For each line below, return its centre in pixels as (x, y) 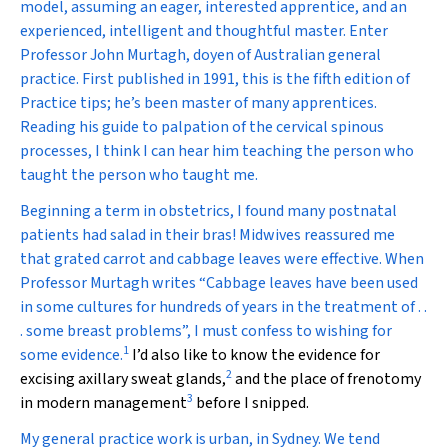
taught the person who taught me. (139, 175)
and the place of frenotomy (326, 379)
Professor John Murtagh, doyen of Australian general (200, 55)
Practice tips (63, 103)
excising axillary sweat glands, (123, 379)
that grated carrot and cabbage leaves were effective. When (222, 259)
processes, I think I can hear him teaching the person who (217, 151)
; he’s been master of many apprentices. (242, 103)
